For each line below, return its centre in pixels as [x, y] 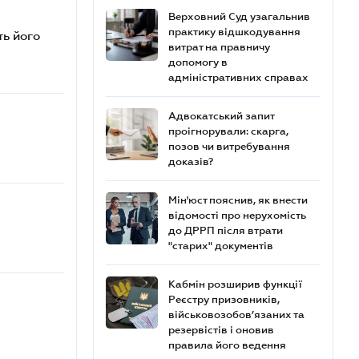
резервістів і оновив [221, 330]
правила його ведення [227, 345]
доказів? [191, 161]
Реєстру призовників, [224, 299]
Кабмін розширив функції [235, 284]
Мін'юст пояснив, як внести [238, 200]
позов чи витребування [229, 146]
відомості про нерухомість [237, 215]
